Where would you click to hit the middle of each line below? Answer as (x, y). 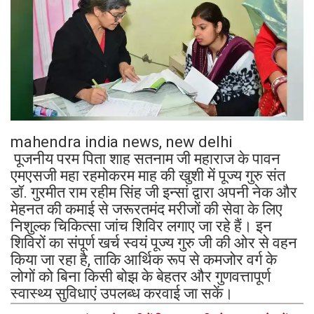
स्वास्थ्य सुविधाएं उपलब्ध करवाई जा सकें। (122, 294)
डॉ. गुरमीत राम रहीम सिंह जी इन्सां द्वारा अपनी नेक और (154, 193)
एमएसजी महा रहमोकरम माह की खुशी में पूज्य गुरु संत (148, 176)
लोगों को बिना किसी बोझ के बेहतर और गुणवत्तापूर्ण (141, 277)
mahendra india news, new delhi (121, 142)
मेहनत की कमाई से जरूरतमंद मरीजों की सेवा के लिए (146, 210)
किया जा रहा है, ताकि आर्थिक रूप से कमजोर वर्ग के (144, 260)
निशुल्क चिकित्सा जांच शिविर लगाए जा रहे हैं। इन (141, 226)
